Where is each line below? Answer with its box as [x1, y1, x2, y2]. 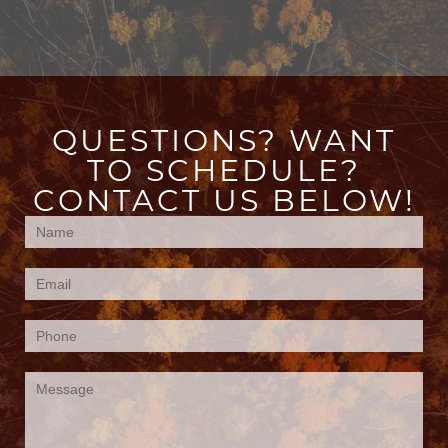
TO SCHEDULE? [87, 151, 361, 189]
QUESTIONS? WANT [52, 121, 396, 159]
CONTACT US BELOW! [32, 181, 416, 219]
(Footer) [24, 277, 100, 301]
